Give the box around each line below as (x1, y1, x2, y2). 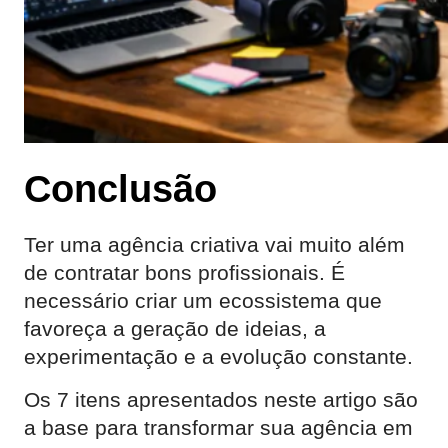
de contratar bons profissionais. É (24, 261, 345, 284)
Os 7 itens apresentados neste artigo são (24, 388, 418, 411)
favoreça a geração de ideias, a (24, 317, 326, 340)
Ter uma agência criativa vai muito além (24, 233, 405, 256)
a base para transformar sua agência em (24, 416, 413, 439)
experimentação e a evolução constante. (24, 345, 413, 368)
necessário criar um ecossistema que (24, 289, 382, 312)
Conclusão (24, 167, 217, 210)
